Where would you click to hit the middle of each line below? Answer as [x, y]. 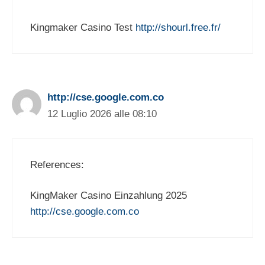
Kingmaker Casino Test [83, 28]
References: [57, 164]
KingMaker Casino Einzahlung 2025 [109, 196]
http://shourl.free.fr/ [178, 28]
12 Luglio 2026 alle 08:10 [102, 114]
